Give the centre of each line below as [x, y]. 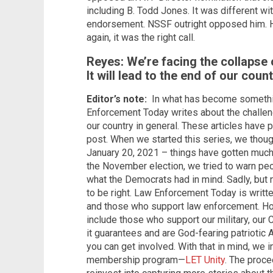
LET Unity [205, 260]
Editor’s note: [119, 99]
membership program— [136, 260]
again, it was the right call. [141, 38]
